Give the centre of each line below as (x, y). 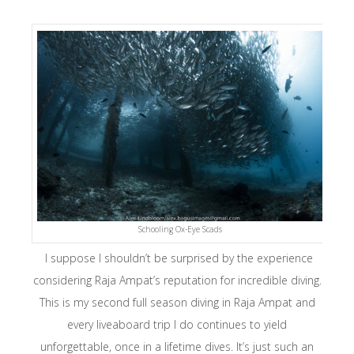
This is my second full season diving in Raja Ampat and (177, 303)
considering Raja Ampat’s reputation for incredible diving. (177, 281)
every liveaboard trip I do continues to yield (177, 325)
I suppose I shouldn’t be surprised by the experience (177, 258)
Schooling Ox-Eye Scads (180, 230)
